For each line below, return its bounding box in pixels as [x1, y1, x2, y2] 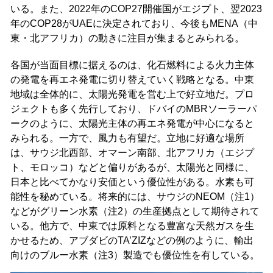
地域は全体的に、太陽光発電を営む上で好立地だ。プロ [10, 88, 254, 99]
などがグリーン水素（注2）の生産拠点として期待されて [10, 205, 260, 216]
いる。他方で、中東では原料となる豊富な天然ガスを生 [10, 220, 254, 231]
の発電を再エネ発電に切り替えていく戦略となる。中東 [10, 74, 254, 85]
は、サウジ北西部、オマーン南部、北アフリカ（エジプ [10, 147, 254, 158]
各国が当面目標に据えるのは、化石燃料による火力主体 [10, 59, 254, 70]
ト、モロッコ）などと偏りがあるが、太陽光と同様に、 [10, 161, 254, 172]
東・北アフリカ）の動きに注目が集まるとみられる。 [10, 32, 244, 43]
